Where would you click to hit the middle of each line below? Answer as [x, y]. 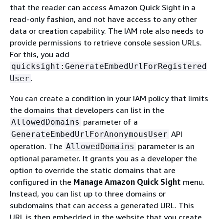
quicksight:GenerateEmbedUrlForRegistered [109, 66]
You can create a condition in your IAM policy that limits [109, 98]
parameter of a [109, 121]
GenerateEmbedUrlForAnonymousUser [89, 134]
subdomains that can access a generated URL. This [102, 205]
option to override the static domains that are [93, 170]
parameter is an [165, 146]
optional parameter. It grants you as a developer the [103, 158]
